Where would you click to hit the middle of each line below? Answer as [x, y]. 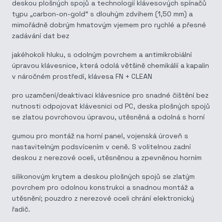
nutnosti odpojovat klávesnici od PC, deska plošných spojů [111, 106]
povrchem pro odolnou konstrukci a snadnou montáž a [103, 187]
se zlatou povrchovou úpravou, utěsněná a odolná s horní [108, 117]
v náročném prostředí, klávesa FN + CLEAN [82, 76]
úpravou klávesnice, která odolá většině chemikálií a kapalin [111, 65]
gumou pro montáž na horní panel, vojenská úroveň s [100, 136]
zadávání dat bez [41, 36]
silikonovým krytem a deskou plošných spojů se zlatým [103, 176]
